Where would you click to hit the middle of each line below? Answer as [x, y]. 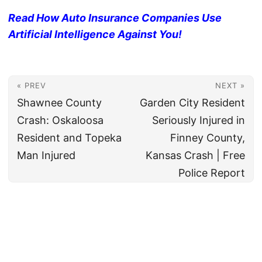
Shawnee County [59, 103]
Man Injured [46, 156]
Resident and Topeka [69, 138]
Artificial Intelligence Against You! [95, 35]
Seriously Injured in [199, 120]
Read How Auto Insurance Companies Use [115, 18]
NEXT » [230, 86]
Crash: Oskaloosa [60, 120]
